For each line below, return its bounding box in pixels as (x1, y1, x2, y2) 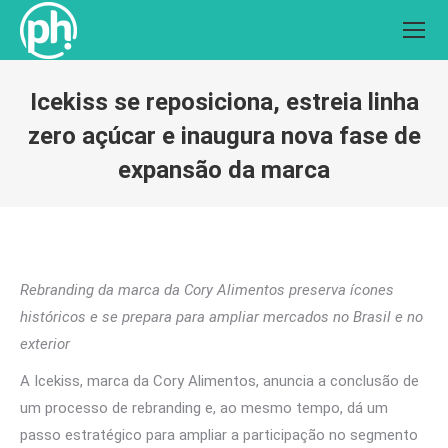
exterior (20, 335, 70, 353)
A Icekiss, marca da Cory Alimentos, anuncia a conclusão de (20, 372, 419, 390)
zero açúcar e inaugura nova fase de (27, 122, 421, 150)
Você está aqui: (224, 191, 327, 209)
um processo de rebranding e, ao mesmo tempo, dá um (20, 399, 388, 417)
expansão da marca (118, 156, 330, 184)
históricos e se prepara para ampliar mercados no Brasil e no (20, 308, 423, 326)
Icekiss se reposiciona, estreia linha (29, 88, 419, 116)
